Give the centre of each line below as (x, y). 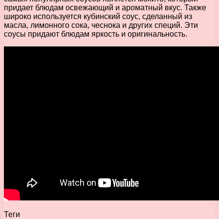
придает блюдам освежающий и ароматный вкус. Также (105, 8)
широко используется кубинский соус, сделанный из (98, 17)
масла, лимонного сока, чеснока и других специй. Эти (101, 25)
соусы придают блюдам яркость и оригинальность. (96, 34)
